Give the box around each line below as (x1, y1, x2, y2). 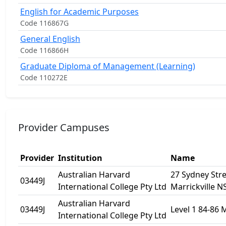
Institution (58, 152, 102, 163)
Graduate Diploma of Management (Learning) (20, 61, 195, 72)
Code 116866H (20, 45, 69, 55)
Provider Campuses (18, 121, 109, 134)
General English (20, 33, 80, 44)
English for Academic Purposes (20, 6, 139, 17)
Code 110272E (20, 73, 68, 82)
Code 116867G (20, 18, 69, 28)
